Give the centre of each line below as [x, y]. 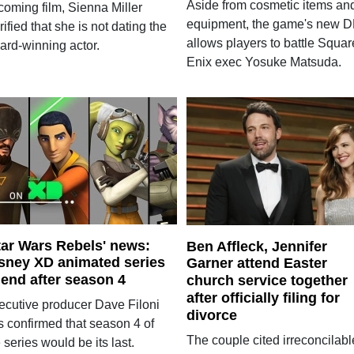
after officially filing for [263, 298]
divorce [211, 315]
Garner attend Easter [256, 264]
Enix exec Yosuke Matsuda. [264, 62]
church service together [267, 281]
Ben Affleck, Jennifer [256, 246]
